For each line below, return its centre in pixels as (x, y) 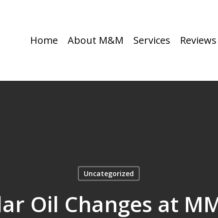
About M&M (96, 40)
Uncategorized (109, 173)
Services (152, 40)
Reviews (198, 40)
